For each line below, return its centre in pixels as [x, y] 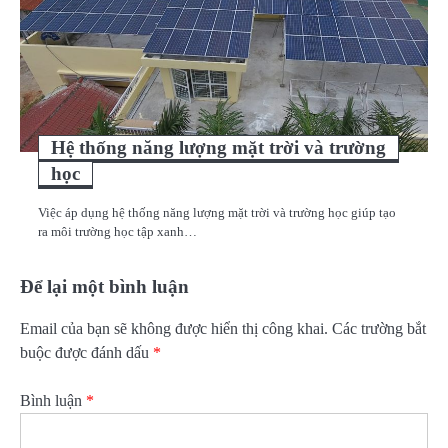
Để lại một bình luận [104, 286]
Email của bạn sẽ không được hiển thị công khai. [174, 328]
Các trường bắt [379, 328]
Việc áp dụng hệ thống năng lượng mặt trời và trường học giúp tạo [217, 212]
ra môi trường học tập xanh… [117, 231]
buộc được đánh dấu [86, 352]
